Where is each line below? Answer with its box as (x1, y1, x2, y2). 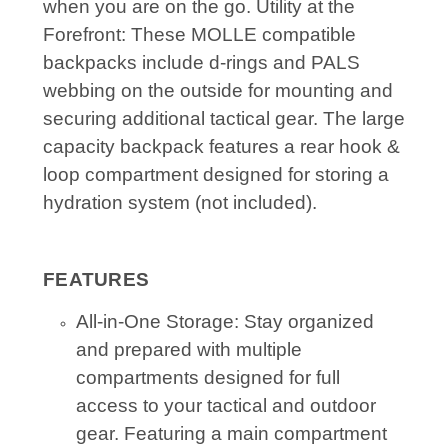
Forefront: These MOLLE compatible (43, 23, 356, 45)
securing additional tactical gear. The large (43, 107, 405, 129)
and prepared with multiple (75, 338, 302, 360)
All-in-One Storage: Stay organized (75, 310, 374, 332)
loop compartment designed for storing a (43, 163, 389, 185)
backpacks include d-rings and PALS (43, 51, 360, 73)
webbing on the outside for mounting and (43, 79, 393, 101)
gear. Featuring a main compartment (75, 422, 387, 444)
